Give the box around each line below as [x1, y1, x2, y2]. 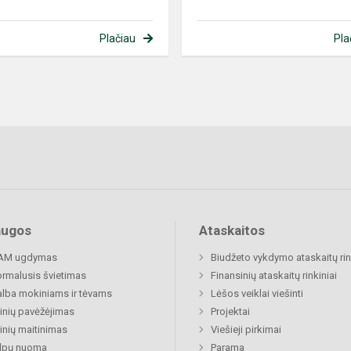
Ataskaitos [199, 223, 265, 239]
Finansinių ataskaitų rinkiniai [211, 270, 337, 282]
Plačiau [99, 32, 136, 45]
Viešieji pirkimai [211, 324, 281, 336]
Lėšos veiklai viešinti [211, 288, 303, 300]
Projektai [211, 306, 250, 318]
